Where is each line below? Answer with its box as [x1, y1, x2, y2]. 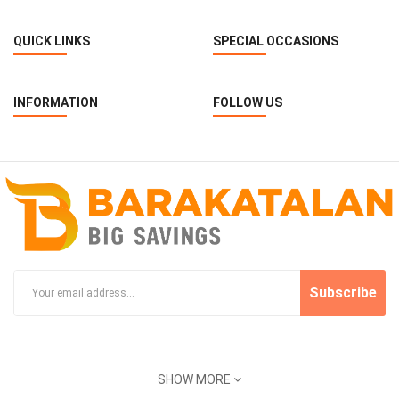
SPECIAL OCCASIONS [213, 34, 338, 49]
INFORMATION [13, 95, 98, 110]
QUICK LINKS [13, 34, 90, 49]
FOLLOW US [213, 95, 282, 110]
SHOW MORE [158, 372, 233, 387]
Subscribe [309, 284, 377, 302]
